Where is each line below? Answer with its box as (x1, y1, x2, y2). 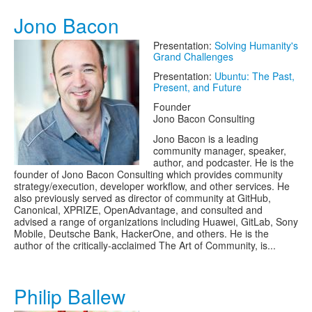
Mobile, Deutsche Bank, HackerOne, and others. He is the (14, 226, 269, 240)
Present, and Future (153, 80, 242, 94)
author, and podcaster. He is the (153, 155, 294, 169)
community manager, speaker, (153, 143, 286, 157)
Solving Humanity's (214, 38, 298, 52)
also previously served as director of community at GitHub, (14, 191, 271, 205)
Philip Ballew (14, 282, 125, 310)
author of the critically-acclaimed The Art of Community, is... (14, 238, 276, 252)
